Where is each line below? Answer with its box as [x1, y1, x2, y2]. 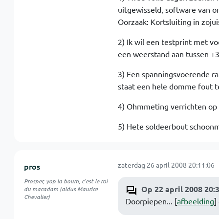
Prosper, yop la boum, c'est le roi [23, 177, 108, 185]
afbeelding [176, 196, 214, 206]
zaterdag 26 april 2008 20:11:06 [117, 160, 215, 169]
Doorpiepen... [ [125, 196, 177, 206]
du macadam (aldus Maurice [23, 185, 98, 193]
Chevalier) [23, 193, 50, 200]
